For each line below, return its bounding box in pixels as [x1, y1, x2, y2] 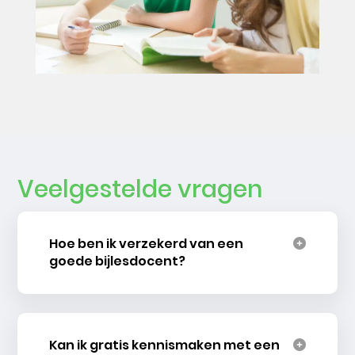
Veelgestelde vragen [17, 173, 263, 207]
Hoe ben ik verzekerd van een [49, 235, 244, 254]
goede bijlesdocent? [49, 252, 186, 271]
